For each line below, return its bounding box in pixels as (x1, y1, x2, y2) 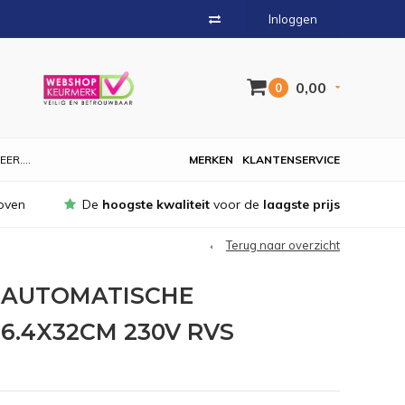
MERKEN (189, 153, 233, 166)
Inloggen (268, 12, 317, 26)
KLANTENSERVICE (242, 153, 340, 166)
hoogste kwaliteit (102, 196, 210, 212)
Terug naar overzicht (226, 238, 340, 252)
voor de (210, 196, 263, 212)
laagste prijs (263, 196, 340, 212)
